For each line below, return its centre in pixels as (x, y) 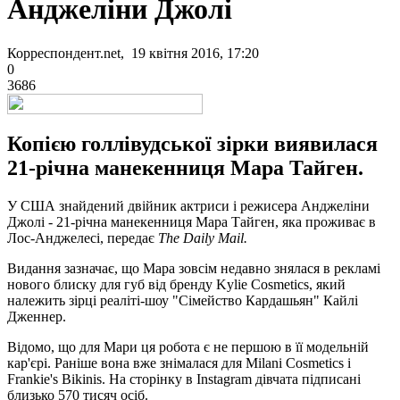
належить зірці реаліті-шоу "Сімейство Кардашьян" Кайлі (183, 300)
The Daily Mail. (203, 237)
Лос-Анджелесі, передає (83, 237)
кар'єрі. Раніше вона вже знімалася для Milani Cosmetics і (179, 362)
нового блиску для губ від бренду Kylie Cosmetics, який (176, 284)
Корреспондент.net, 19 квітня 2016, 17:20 (133, 53)
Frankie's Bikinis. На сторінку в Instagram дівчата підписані (184, 379)
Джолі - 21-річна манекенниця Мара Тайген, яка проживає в (192, 221)
